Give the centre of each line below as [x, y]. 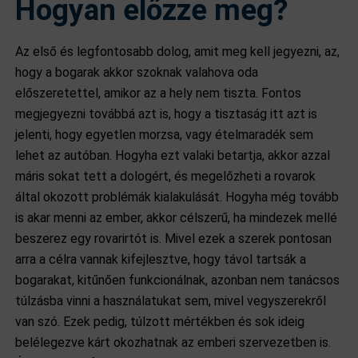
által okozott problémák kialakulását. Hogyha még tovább [177, 197]
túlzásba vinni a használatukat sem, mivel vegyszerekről [171, 301]
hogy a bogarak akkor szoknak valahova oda [137, 72]
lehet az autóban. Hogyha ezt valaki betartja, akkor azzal [173, 155]
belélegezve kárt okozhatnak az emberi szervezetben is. [173, 342]
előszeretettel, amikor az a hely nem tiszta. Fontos [159, 93]
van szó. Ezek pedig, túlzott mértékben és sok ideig [160, 322]
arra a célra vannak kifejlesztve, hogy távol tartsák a [161, 259]
